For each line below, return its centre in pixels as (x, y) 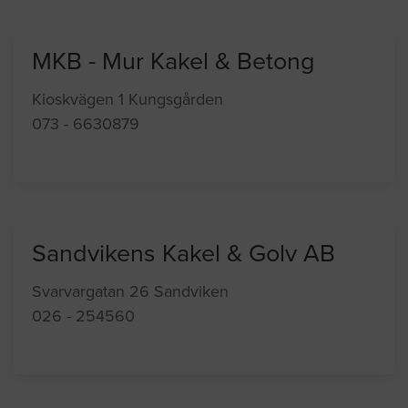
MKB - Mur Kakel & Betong (173, 62)
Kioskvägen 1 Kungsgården (127, 100)
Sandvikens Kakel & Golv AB (184, 254)
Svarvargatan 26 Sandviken (130, 292)
